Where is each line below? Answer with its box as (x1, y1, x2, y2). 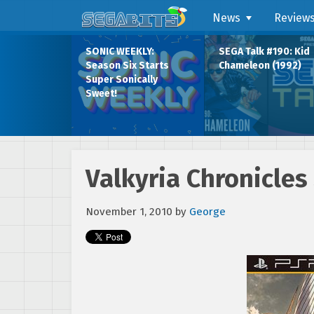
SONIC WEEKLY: (86, 45, 154, 57)
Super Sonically (86, 73, 158, 86)
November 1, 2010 (86, 205, 172, 218)
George (189, 205, 226, 218)
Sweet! (86, 87, 117, 100)
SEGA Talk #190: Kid (219, 45, 310, 57)
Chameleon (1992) (219, 59, 301, 71)
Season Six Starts (86, 59, 169, 71)
